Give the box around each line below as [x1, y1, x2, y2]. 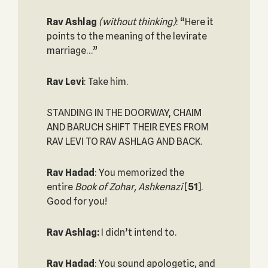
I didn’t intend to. [99, 227, 176, 238]
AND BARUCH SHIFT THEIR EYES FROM [46, 121, 209, 133]
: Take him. [83, 76, 128, 87]
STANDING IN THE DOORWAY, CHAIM [46, 107, 202, 118]
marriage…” [46, 45, 98, 56]
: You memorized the [94, 167, 184, 178]
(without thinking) [98, 16, 176, 28]
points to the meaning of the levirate [46, 31, 207, 42]
